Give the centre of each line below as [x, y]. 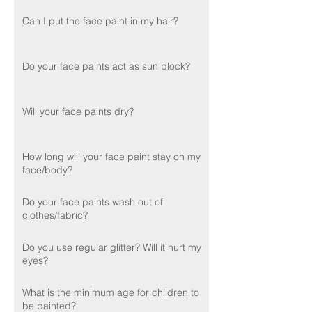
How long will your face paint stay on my [111, 156]
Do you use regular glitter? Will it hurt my [112, 247]
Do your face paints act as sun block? [106, 66]
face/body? [47, 170]
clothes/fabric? [55, 215]
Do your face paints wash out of [93, 202]
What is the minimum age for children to [111, 292]
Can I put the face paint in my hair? [100, 21]
